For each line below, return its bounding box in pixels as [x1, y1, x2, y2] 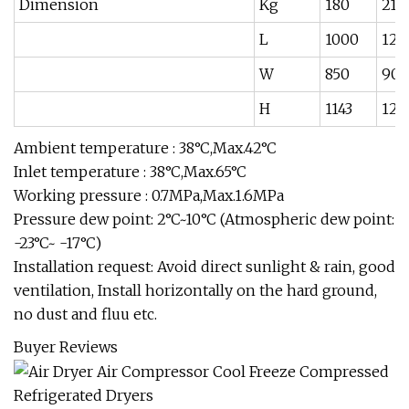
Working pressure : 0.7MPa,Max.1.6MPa [14, 186, 284, 205]
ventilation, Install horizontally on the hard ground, [14, 281, 377, 300]
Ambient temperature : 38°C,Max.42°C [14, 139, 277, 158]
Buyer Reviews [14, 338, 118, 357]
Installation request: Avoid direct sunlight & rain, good [14, 257, 395, 277]
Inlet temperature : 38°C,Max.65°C [14, 163, 246, 182]
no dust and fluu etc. [14, 305, 157, 324]
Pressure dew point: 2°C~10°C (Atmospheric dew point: [14, 210, 394, 229]
